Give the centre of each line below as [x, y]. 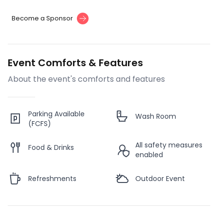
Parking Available [56, 114]
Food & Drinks [51, 148]
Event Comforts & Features [75, 63]
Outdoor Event [160, 179]
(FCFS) [40, 124]
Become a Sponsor [42, 18]
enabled [149, 155]
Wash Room [156, 117]
